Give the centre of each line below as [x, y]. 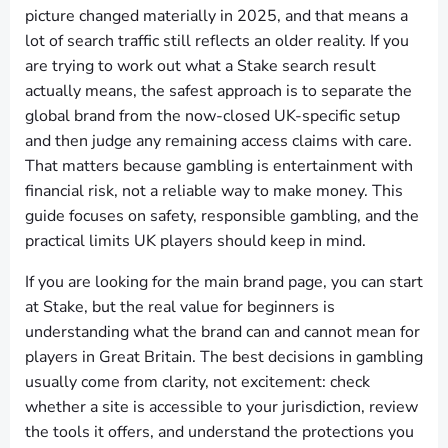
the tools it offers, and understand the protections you [219, 432]
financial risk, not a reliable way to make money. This [214, 191]
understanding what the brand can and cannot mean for [222, 332]
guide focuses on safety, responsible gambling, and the [222, 216]
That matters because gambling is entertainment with [219, 166]
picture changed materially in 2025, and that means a [216, 16]
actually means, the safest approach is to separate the [218, 91]
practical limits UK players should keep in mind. [195, 241]
